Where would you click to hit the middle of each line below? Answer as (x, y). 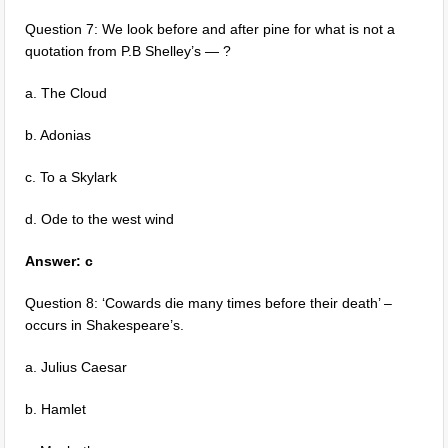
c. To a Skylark (71, 177)
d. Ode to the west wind (100, 219)
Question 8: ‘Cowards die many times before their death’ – (209, 303)
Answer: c (59, 261)
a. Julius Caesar (76, 367)
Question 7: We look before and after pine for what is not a (210, 29)
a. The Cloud (66, 93)
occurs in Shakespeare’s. (105, 325)
